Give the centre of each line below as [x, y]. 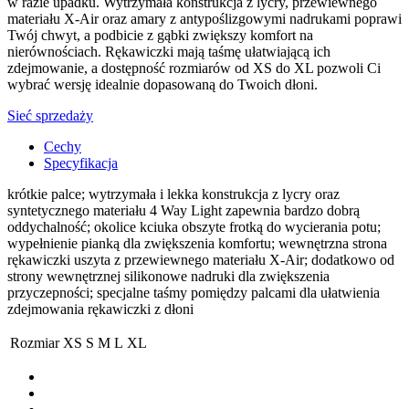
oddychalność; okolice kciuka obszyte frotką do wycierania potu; [194, 227]
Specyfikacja [81, 163]
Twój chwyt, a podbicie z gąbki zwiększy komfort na [160, 36]
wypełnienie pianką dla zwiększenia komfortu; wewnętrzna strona [197, 244]
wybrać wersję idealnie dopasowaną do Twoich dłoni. [163, 85]
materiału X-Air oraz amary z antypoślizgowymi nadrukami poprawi [204, 19]
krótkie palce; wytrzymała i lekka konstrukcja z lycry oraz [173, 194]
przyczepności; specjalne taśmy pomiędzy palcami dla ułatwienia [194, 293]
